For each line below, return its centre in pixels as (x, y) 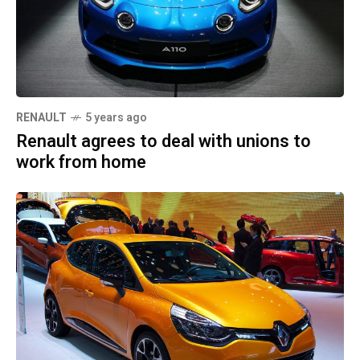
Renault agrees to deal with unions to (164, 141)
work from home (81, 162)
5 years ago (116, 117)
